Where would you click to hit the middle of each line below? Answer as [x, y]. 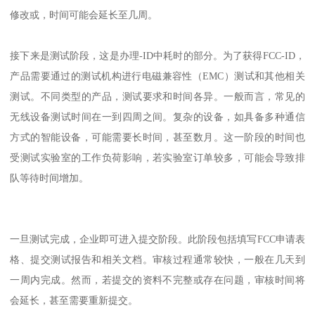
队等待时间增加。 [50, 178]
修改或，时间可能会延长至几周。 [84, 15]
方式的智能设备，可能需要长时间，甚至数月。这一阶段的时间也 [157, 137]
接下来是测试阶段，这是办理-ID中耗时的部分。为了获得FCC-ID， [157, 56]
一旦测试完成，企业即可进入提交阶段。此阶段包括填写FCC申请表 [157, 239]
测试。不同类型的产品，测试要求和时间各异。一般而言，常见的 [157, 97]
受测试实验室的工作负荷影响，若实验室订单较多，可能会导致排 [157, 158]
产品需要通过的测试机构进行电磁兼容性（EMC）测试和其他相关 [157, 76]
